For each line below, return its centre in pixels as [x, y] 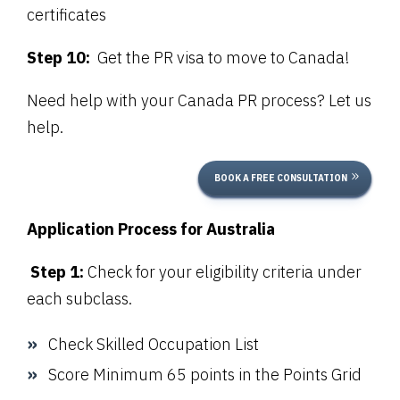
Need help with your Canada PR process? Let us [199, 100]
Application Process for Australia [151, 229]
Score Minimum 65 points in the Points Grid [205, 374]
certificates [67, 14]
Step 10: [62, 57]
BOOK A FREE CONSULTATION [281, 178]
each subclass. [81, 298]
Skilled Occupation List [178, 344]
